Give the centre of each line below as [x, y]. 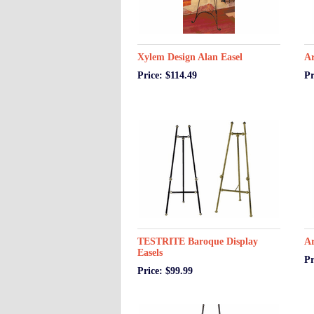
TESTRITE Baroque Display [198, 241]
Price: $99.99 [165, 271]
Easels [150, 253]
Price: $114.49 [167, 75]
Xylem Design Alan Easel [190, 57]
